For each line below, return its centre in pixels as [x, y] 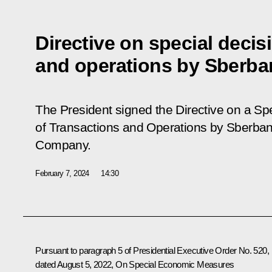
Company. [63, 145]
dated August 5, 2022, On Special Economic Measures [135, 264]
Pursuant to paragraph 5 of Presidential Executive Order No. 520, [152, 250]
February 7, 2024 [62, 173]
